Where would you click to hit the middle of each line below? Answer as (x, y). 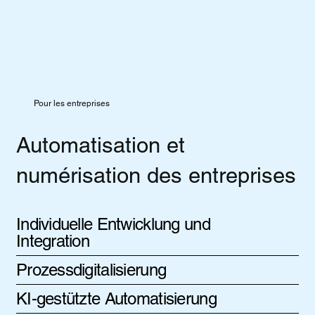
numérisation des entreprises (156, 175)
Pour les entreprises (72, 104)
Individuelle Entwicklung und (113, 224)
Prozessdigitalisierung (91, 269)
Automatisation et (100, 145)
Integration (53, 240)
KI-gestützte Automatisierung (116, 298)
